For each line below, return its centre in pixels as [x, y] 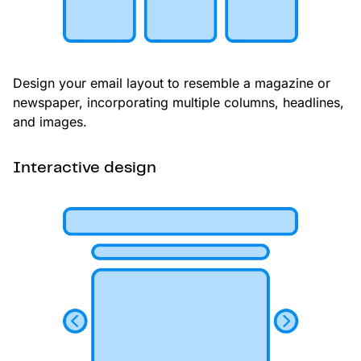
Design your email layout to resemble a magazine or [172, 83]
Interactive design [85, 168]
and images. [50, 122]
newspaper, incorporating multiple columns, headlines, [178, 103]
